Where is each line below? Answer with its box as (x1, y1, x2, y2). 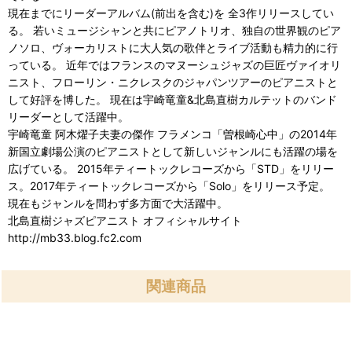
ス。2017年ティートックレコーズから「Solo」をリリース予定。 (8, 179, 330, 192)
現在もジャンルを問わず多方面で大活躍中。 (8, 196, 228, 210)
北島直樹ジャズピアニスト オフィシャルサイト (8, 214, 242, 227)
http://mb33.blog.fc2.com (8, 231, 141, 244)
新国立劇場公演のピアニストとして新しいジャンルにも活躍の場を (8, 145, 338, 158)
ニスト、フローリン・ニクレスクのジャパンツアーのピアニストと (8, 75, 338, 89)
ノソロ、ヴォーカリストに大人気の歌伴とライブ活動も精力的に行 (8, 41, 338, 54)
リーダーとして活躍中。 (8, 110, 129, 123)
